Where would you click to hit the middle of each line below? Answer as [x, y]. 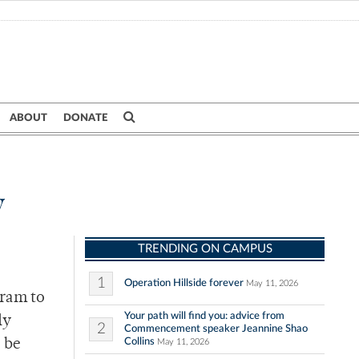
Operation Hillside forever [184, 283]
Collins [139, 342]
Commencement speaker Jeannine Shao [216, 329]
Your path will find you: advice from [204, 316]
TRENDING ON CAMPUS [205, 249]
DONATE [85, 118]
